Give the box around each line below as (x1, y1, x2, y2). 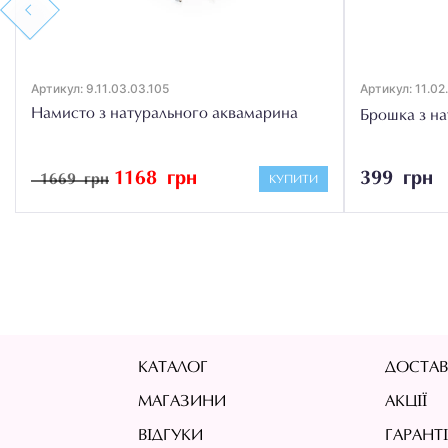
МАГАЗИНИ (138, 394, 227, 411)
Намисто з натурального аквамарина (31, 105, 298, 122)
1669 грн (40, 171, 109, 188)
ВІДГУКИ (138, 428, 204, 445)
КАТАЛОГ (138, 360, 209, 377)
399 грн (360, 168, 433, 189)
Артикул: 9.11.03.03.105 (31, 80, 169, 96)
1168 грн (114, 168, 197, 189)
